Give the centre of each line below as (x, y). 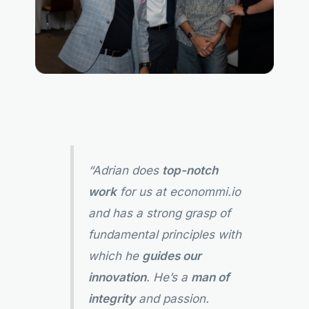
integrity (111, 299)
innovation (117, 277)
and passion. (172, 299)
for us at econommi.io (178, 192)
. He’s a (168, 277)
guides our (171, 256)
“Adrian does (125, 170)
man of (210, 277)
